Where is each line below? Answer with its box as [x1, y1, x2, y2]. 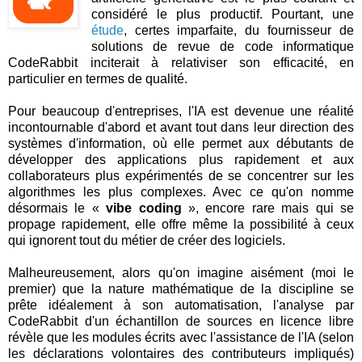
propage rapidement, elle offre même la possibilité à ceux [8, 217, 354, 231]
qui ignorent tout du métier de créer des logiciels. [8, 233, 285, 247]
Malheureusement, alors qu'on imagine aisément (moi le [8, 265, 354, 280]
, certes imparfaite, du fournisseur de [123, 23, 354, 37]
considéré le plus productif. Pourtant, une [90, 6, 354, 21]
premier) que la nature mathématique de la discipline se [8, 281, 354, 296]
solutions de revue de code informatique [90, 39, 354, 53]
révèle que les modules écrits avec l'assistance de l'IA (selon [8, 330, 354, 344]
